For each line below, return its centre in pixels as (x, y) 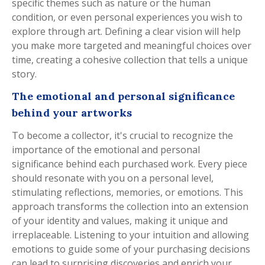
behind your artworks (72, 112)
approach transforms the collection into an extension (130, 206)
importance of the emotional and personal (106, 149)
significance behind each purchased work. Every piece (130, 164)
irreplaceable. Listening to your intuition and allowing (130, 235)
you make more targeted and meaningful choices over (132, 45)
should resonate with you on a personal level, (113, 178)
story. (24, 74)
